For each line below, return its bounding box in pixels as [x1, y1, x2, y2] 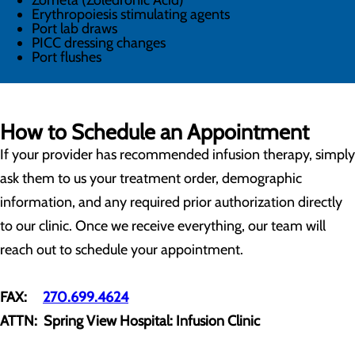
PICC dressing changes [32, 34, 166, 52]
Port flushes [32, 48, 101, 66]
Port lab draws [32, 20, 117, 37]
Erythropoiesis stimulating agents [32, 6, 230, 23]
